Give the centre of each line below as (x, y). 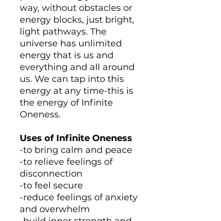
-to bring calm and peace (76, 150)
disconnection (51, 174)
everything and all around (77, 67)
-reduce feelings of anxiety (79, 197)
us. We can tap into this (72, 79)
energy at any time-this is (76, 91)
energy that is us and (67, 55)
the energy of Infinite (66, 103)
